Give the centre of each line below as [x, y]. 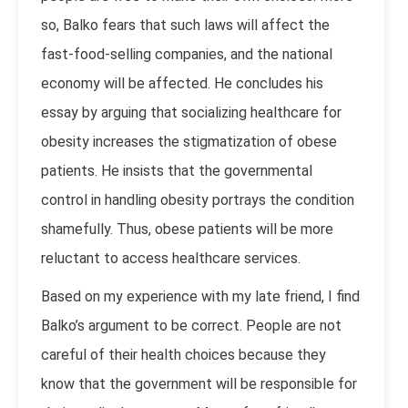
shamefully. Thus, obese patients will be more [187, 229]
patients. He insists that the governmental [177, 171]
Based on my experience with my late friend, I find [200, 296]
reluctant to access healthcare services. [173, 258]
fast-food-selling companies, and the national [187, 54]
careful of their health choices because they [184, 355]
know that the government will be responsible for [199, 384]
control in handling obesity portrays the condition [198, 200]
